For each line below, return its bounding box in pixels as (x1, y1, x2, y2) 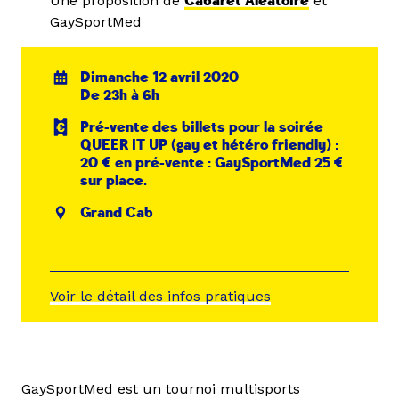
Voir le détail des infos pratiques (50, 288, 271, 305)
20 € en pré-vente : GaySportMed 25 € (80, 154, 345, 172)
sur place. (80, 172, 148, 190)
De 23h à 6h (80, 86, 160, 104)
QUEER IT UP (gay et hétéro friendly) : (80, 136, 339, 154)
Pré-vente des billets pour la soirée (80, 118, 324, 136)
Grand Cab (80, 204, 154, 222)
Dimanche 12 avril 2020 (80, 69, 240, 86)
